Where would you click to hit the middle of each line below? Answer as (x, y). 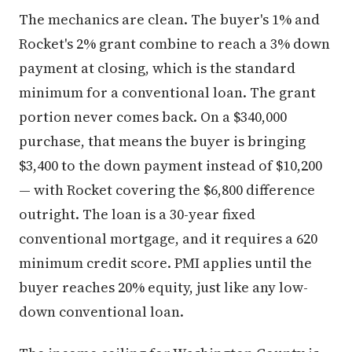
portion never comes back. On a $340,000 (153, 116)
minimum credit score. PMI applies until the (165, 262)
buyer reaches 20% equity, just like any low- (163, 287)
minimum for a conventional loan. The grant (167, 92)
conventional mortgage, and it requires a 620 (168, 238)
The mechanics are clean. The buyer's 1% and (169, 19)
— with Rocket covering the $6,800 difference (167, 189)
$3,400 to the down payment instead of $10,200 (170, 165)
